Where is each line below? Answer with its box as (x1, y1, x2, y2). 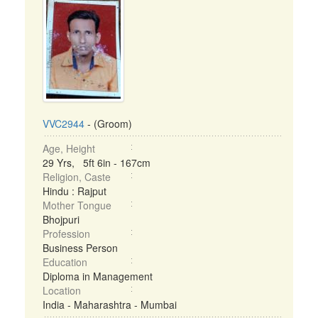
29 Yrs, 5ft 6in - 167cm (43, 155, 150, 170)
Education (43, 255, 87, 269)
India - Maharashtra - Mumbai (43, 297, 177, 312)
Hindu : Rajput (43, 184, 106, 198)
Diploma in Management (43, 269, 153, 283)
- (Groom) (84, 116, 132, 131)
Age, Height (43, 141, 95, 155)
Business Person (43, 241, 118, 255)
